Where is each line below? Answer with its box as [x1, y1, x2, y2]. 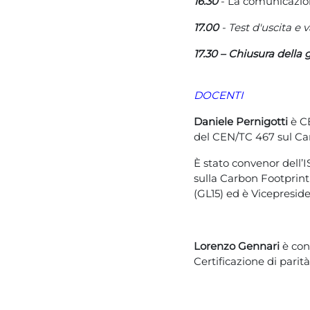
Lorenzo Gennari [194, 239, 280, 253]
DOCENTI [194, 89, 244, 102]
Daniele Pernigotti [194, 115, 291, 128]
